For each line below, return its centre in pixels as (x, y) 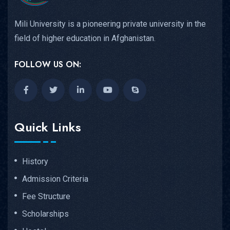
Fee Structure (46, 197)
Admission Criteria (55, 179)
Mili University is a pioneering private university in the (110, 24)
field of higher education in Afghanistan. (85, 39)
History (35, 162)
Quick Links (48, 127)
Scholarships (45, 214)
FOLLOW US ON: (48, 65)
